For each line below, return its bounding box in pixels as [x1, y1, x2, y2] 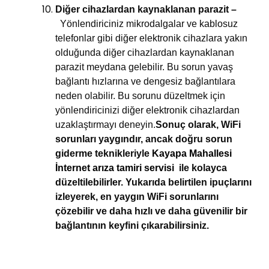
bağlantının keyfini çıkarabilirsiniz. [55, 220, 210, 231]
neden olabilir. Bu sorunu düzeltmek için [55, 90, 226, 101]
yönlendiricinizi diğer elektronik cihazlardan [55, 104, 240, 115]
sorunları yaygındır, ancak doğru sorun [55, 133, 233, 144]
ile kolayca [177, 162, 228, 173]
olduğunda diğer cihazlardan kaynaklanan [55, 47, 235, 58]
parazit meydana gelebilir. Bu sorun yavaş [55, 61, 234, 72]
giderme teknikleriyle [55, 148, 153, 159]
